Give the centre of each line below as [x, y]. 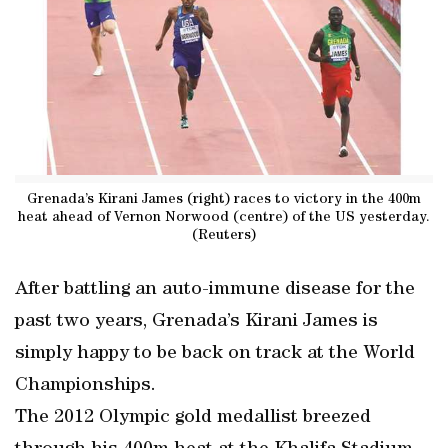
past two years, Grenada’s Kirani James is [196, 322]
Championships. [85, 386]
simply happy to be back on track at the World [215, 354]
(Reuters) [224, 235]
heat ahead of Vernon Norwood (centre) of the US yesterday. [224, 217]
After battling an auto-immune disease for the [215, 290]
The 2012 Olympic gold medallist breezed [193, 418]
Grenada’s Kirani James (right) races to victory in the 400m [224, 199]
